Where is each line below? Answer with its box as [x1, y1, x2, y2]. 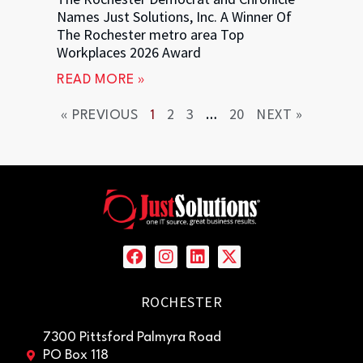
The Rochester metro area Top [57, 24, 244, 44]
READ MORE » [57, 72, 146, 87]
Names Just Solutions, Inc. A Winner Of [57, 6, 292, 26]
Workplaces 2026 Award [57, 42, 201, 62]
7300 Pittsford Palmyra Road [42, 330, 221, 344]
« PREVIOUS [61, 108, 138, 122]
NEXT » [256, 104, 302, 123]
